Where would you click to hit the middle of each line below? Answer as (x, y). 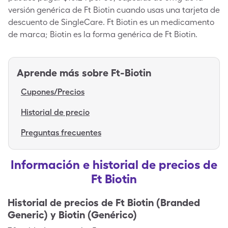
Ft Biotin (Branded (158, 203)
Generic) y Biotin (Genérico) (72, 215)
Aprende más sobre (63, 73)
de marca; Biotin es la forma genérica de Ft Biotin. (103, 34)
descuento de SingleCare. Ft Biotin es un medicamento (111, 22)
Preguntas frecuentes (61, 133)
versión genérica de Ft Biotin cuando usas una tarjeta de (114, 10)
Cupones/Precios (53, 92)
